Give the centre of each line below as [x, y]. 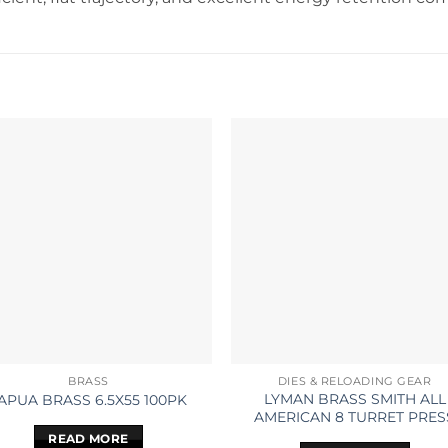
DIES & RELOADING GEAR [354, 381]
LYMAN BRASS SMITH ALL [354, 399]
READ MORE [88, 439]
